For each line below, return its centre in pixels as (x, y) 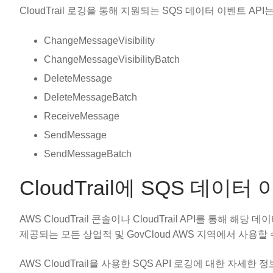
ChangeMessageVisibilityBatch (112, 59)
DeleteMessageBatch (90, 97)
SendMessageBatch (88, 154)
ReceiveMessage (82, 116)
